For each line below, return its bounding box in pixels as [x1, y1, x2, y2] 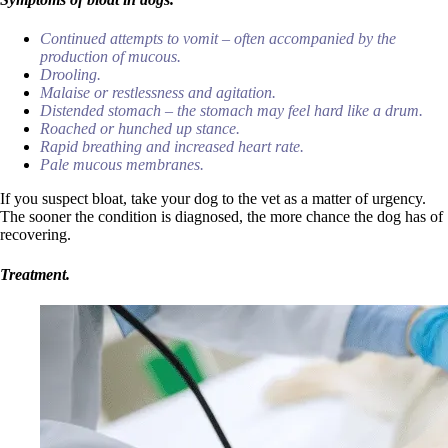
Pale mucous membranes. [40, 156, 204, 174]
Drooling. [40, 66, 101, 84]
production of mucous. [40, 48, 181, 66]
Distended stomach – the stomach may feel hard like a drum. [40, 102, 423, 120]
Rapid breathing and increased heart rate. [40, 138, 304, 156]
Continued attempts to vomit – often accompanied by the [40, 30, 396, 48]
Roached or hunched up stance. [40, 120, 240, 138]
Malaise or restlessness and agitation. [40, 84, 276, 102]
